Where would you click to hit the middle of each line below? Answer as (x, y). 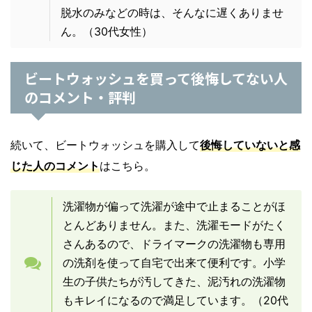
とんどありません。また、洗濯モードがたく (174, 225)
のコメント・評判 (80, 97)
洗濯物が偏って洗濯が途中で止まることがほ (174, 206)
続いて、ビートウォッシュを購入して (105, 145)
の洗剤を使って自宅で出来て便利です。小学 (174, 263)
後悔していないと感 (250, 145)
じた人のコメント (55, 166)
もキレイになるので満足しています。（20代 (175, 301)
